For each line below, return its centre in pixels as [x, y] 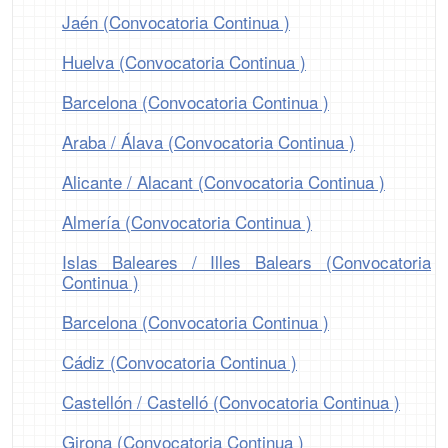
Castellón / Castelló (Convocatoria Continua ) [231, 402]
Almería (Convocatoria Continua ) [187, 222]
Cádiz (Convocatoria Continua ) [179, 362]
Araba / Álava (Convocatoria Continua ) [208, 142]
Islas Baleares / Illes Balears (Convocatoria [246, 262]
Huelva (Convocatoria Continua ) [184, 62]
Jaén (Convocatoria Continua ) [176, 22]
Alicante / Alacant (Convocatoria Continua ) [223, 182]
